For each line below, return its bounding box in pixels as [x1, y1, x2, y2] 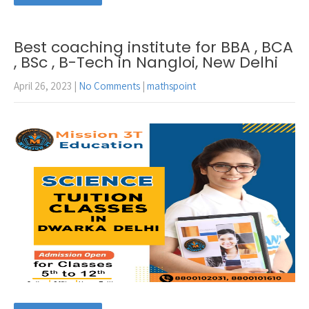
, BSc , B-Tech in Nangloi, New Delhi [14, 51, 278, 73]
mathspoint [147, 79, 196, 92]
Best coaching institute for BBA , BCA [14, 36, 293, 58]
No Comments [79, 79, 140, 92]
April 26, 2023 [14, 79, 72, 92]
